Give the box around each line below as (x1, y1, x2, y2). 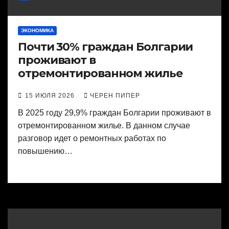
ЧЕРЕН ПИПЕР (90, 92, 140, 100)
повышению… (18, 147, 73, 156)
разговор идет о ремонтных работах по (18, 134, 166, 143)
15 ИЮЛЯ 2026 (25, 92, 77, 100)
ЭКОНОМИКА (21, 28, 54, 34)
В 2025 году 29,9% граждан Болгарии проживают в (18, 108, 211, 118)
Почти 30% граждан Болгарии (18, 40, 193, 54)
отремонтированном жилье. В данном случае (18, 121, 190, 130)
